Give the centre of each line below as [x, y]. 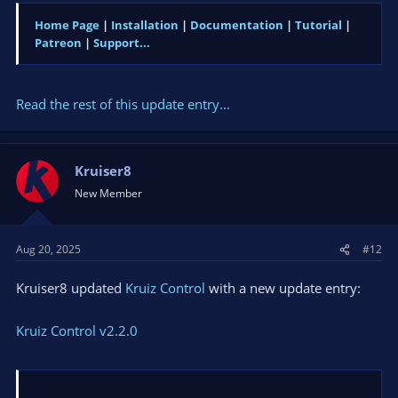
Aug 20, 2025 [48, 250]
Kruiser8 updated [71, 288]
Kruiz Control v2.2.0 [77, 331]
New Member [108, 193]
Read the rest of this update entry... [123, 103]
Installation [145, 25]
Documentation [237, 25]
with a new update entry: [283, 288]
